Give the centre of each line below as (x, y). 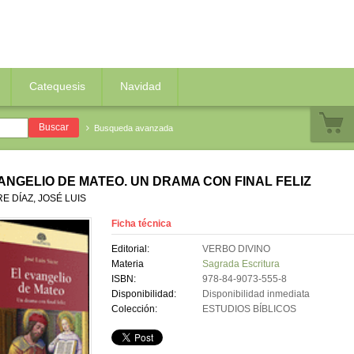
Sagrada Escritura (241, 264)
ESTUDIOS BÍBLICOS (249, 309)
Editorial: (130, 249)
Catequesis (57, 86)
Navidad (141, 86)
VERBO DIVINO (236, 249)
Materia (127, 264)
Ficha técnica (141, 224)
